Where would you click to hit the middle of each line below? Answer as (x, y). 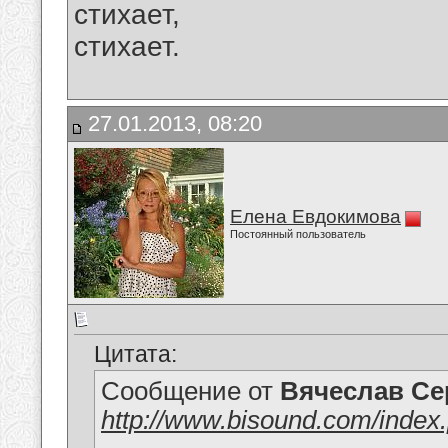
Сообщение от (190, 391)
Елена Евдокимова (315, 216)
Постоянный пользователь (298, 234)
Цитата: (135, 354)
